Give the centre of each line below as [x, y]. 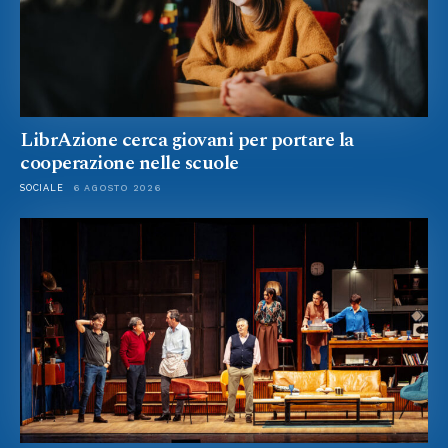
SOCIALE [42, 188]
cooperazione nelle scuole [129, 163]
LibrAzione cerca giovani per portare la [187, 140]
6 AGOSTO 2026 [117, 188]
